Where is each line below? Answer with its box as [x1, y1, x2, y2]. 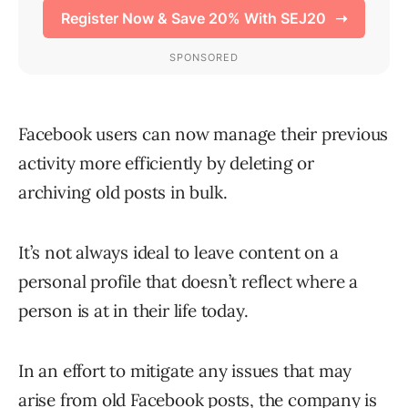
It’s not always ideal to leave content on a [18, 241, 339, 264]
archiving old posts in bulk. [18, 181, 228, 204]
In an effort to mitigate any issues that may [18, 360, 352, 382]
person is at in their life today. [18, 300, 249, 322]
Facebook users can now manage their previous [18, 123, 389, 146]
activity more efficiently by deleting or [18, 152, 314, 175]
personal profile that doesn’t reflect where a [18, 270, 358, 293]
